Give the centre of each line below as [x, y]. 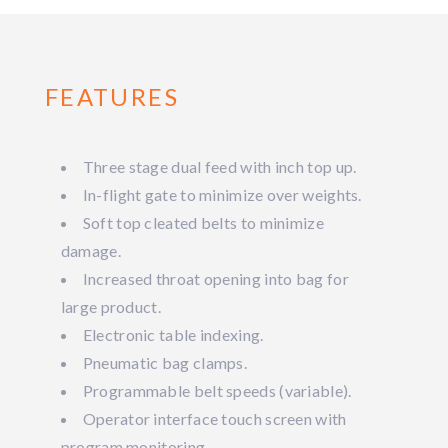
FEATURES [111, 96]
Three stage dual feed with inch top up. [219, 166]
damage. [90, 250]
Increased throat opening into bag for [215, 278]
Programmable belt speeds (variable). [217, 390]
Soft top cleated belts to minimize [203, 222]
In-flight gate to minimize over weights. [222, 194]
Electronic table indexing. [173, 334]
